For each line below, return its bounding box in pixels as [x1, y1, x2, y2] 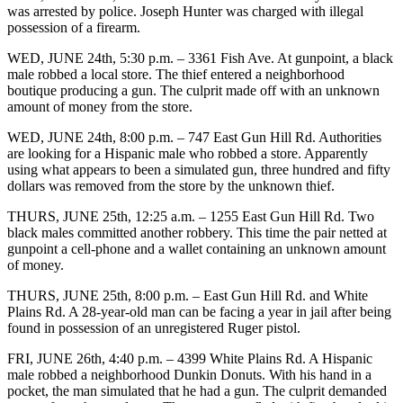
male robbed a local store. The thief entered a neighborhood [7, 66, 345, 82]
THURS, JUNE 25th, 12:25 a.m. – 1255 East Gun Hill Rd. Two [7, 208, 374, 224]
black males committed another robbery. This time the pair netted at [7, 224, 387, 240]
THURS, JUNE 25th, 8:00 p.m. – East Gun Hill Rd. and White [7, 287, 368, 303]
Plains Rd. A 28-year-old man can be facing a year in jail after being [7, 303, 391, 319]
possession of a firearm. [7, 19, 140, 35]
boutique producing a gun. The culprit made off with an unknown [7, 82, 380, 98]
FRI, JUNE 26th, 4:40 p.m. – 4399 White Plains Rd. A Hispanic [7, 350, 372, 366]
